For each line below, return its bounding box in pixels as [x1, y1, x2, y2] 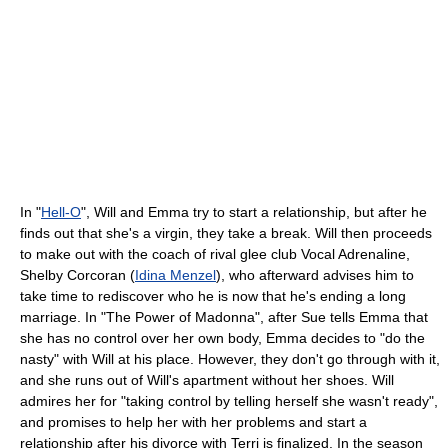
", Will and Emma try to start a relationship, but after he [81, 203, 427, 220]
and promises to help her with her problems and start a [20, 413, 367, 430]
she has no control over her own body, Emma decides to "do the [20, 329, 425, 346]
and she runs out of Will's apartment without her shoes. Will [20, 371, 394, 388]
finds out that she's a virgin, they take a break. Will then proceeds [20, 224, 432, 241]
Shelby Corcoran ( [20, 266, 135, 283]
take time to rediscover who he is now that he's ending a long [20, 287, 406, 304]
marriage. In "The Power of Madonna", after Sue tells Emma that [20, 308, 428, 325]
